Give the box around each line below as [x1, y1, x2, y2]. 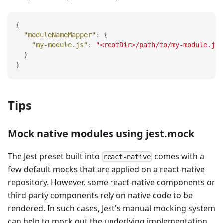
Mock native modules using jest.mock [8, 126, 194, 140]
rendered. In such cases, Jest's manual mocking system [8, 203, 215, 214]
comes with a [152, 150, 205, 162]
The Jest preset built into [8, 150, 102, 162]
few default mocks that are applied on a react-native [8, 164, 205, 175]
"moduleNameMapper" [24, 30, 96, 39]
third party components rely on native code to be [8, 190, 193, 201]
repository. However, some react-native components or [8, 177, 215, 188]
